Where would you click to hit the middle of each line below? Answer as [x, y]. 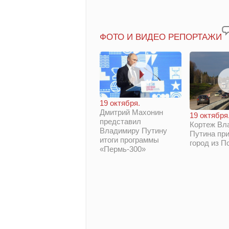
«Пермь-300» [123, 149]
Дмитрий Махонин [131, 112]
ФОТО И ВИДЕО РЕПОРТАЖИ [161, 37]
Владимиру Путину [133, 130]
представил [120, 121]
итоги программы [129, 140]
